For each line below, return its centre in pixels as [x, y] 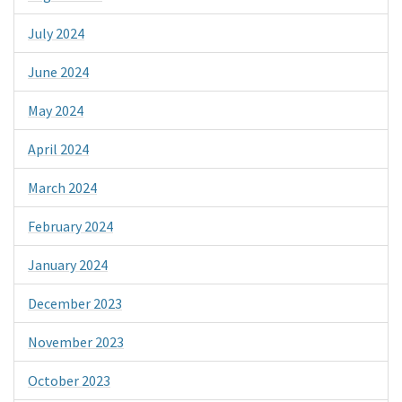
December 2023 [75, 303]
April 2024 [58, 149]
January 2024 [68, 264]
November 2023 [76, 341]
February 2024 [70, 226]
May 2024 [56, 110]
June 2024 [58, 71]
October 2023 [69, 380]
